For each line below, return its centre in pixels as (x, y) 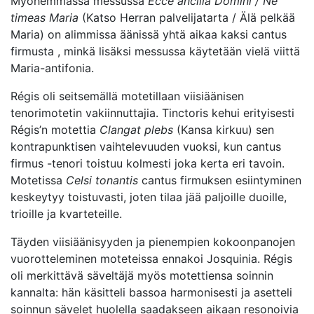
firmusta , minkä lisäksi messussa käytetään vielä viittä (155, 51)
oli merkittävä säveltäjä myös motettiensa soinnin (142, 275)
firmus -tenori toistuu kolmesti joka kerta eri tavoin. (148, 163)
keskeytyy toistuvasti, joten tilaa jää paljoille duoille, (149, 197)
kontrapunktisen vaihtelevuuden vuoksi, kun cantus (146, 146)
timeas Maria (45, 18)
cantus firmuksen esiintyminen (220, 180)
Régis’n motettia (55, 130)
